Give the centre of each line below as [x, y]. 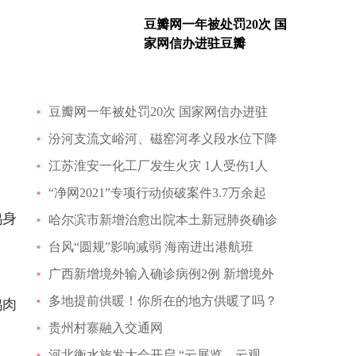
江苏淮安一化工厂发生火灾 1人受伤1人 [158, 166]
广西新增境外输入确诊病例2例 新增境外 [161, 274]
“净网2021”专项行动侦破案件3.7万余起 [157, 193]
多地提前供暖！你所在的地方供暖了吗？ [163, 301]
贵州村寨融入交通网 [106, 328]
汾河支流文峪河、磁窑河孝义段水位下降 [163, 139]
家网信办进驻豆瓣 [195, 43]
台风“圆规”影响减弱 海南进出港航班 [151, 247]
